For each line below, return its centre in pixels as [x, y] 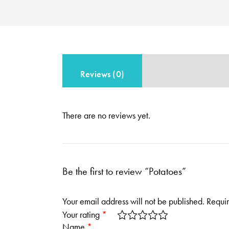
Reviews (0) [102, 74]
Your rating [82, 214]
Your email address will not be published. [133, 201]
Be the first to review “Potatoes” [124, 171]
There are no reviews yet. [106, 115]
